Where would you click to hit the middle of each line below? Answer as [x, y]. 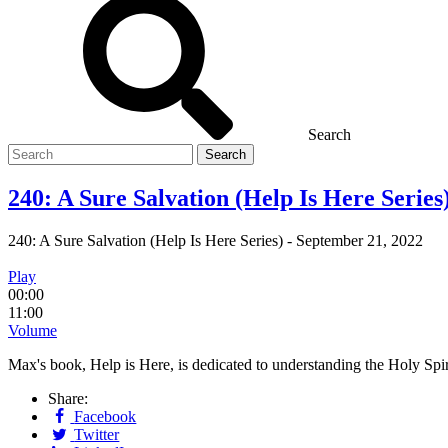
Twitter [97, 434]
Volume [32, 330]
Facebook [105, 416]
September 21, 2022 [359, 240]
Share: [68, 398]
